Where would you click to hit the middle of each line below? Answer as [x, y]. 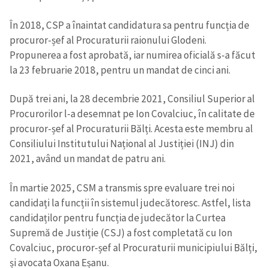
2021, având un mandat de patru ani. [88, 159]
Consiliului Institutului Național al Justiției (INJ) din [122, 144]
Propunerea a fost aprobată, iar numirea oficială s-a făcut [133, 55]
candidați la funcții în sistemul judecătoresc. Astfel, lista [130, 202]
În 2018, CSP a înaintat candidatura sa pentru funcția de [130, 25]
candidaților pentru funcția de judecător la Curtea [118, 217]
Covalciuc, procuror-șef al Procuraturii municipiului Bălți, [133, 247]
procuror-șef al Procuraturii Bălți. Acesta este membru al [131, 129]
